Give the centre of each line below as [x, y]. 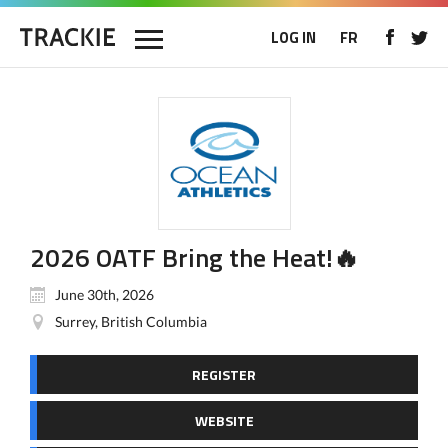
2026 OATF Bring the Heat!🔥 [194, 257]
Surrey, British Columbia [131, 321]
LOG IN [293, 37]
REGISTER [224, 374]
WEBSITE [224, 420]
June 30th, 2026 [104, 294]
